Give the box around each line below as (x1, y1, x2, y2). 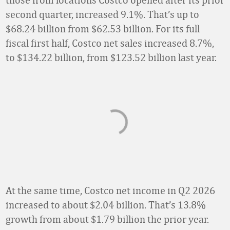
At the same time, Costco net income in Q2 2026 (6, 184, 215, 196)
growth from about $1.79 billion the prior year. (6, 213, 209, 225)
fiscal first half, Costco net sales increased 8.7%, (6, 37, 214, 49)
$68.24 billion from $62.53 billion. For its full (6, 23, 200, 34)
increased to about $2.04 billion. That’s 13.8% (6, 199, 206, 210)
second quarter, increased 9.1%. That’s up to (6, 8, 199, 20)
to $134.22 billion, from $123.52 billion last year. (6, 51, 217, 63)
